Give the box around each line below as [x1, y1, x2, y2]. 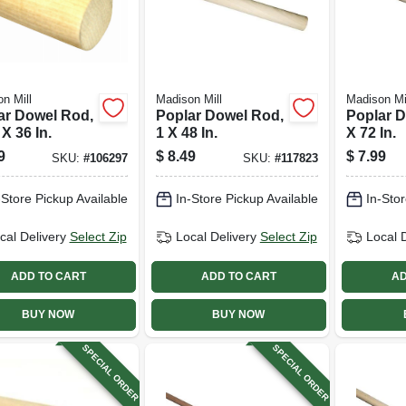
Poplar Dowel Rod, [155, 107, 284, 123]
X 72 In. [346, 124, 396, 140]
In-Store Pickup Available [175, 191, 318, 206]
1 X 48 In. [155, 124, 217, 140]
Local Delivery [175, 229, 256, 244]
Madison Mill [155, 92, 222, 106]
